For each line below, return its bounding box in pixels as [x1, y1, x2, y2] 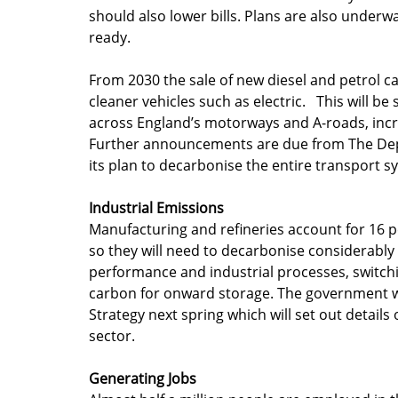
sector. [89, 325, 135, 346]
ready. [89, 27, 131, 47]
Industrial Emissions [89, 197, 224, 218]
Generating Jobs [89, 368, 196, 388]
